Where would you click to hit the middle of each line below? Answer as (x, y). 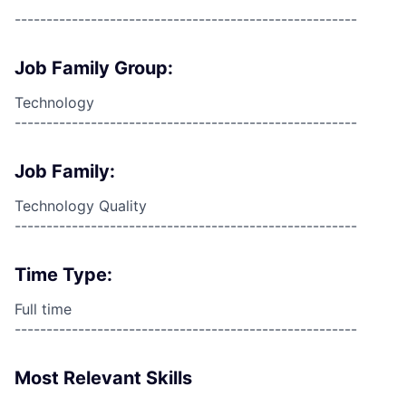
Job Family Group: (94, 68)
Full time (43, 309)
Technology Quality (81, 206)
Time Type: (63, 275)
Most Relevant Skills (103, 378)
